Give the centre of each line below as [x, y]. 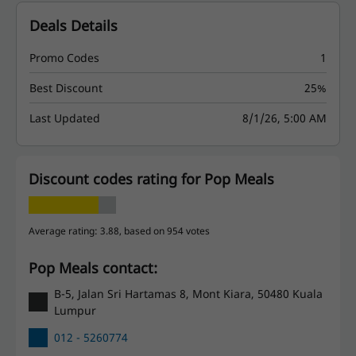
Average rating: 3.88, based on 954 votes [119, 230]
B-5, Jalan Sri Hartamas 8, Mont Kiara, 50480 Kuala [188, 293]
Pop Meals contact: [97, 267]
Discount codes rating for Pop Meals [151, 178]
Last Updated [65, 118]
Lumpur [75, 310]
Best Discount [66, 87]
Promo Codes [64, 57]
